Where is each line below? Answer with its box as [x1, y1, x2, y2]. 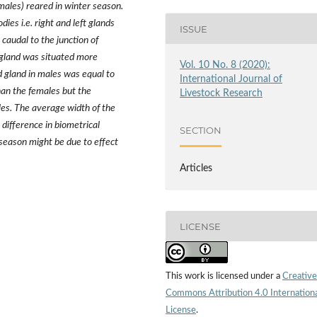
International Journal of [180, 74, 283, 85]
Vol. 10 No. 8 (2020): [180, 60, 271, 71]
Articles [180, 163, 213, 174]
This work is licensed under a [166, 272, 282, 282]
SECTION [180, 124, 222, 136]
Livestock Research [180, 88, 263, 99]
